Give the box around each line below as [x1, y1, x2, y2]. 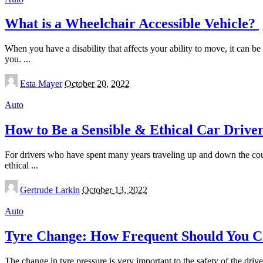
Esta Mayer [20, 79, 62, 89]
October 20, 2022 [65, 79, 130, 89]
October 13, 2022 [82, 185, 147, 195]
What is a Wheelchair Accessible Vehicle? [5, 16, 259, 32]
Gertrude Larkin [20, 185, 80, 195]
